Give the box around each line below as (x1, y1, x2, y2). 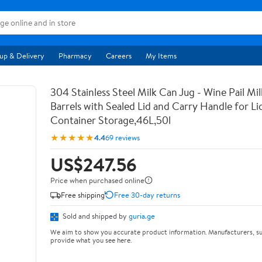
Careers (106, 50, 132, 61)
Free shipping (61, 189, 105, 200)
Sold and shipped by (61, 211, 129, 221)
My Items (146, 50, 177, 61)
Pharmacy (58, 50, 92, 61)
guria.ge (129, 211, 155, 221)
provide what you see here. (50, 235, 132, 245)
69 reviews (105, 132, 140, 143)
